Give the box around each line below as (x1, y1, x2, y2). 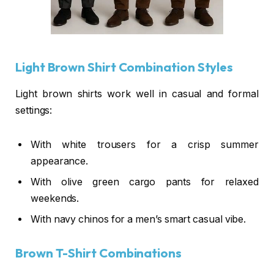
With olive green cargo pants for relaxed (31, 176, 259, 188)
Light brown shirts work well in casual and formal (15, 88, 259, 100)
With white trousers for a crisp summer (31, 138, 259, 150)
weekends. (31, 192, 80, 204)
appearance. (31, 155, 89, 167)
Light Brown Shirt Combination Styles (15, 59, 234, 75)
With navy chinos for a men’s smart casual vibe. (31, 213, 246, 225)
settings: (15, 105, 53, 117)
